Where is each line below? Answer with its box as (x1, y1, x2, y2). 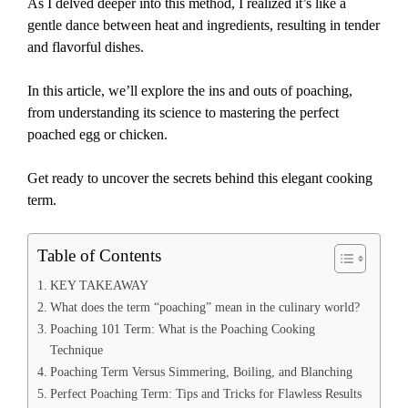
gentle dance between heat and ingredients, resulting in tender (27, 17, 380, 34)
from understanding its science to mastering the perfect (27, 105, 339, 121)
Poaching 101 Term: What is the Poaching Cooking (49, 321, 315, 337)
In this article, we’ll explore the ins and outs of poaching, (27, 83, 352, 99)
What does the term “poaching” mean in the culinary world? (49, 300, 360, 315)
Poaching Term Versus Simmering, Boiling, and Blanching (49, 364, 352, 380)
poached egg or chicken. (27, 127, 168, 143)
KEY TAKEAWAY (49, 278, 148, 293)
